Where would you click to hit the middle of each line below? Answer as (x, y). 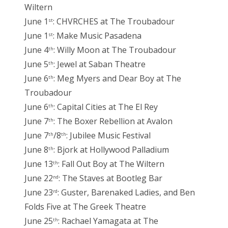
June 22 (39, 178)
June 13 (39, 164)
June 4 (36, 50)
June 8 (36, 150)
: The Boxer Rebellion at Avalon (113, 121)
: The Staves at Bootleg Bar (110, 178)
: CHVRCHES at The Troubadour (114, 22)
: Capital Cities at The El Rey (106, 107)
